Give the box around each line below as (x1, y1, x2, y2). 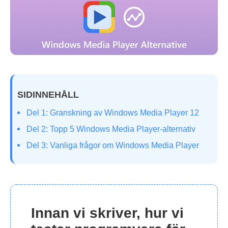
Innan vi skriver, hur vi (31, 205, 184, 221)
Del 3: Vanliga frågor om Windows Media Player (26, 141, 199, 150)
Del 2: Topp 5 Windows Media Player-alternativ (26, 125, 195, 134)
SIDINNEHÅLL (17, 90, 79, 100)
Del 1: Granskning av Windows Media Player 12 (26, 108, 199, 118)
